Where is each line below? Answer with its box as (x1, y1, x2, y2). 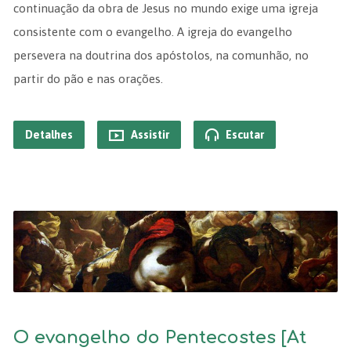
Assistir (128, 128, 169, 142)
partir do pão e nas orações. (13, 72, 163, 86)
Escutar (223, 128, 264, 142)
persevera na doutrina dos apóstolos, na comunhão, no (13, 49, 309, 63)
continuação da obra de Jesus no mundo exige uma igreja (13, 2, 318, 16)
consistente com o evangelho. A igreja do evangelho (13, 25, 292, 39)
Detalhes (24, 128, 73, 142)
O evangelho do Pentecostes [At (13, 327, 306, 347)
